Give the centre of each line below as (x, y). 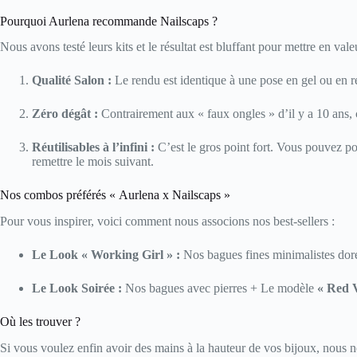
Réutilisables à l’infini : (93, 147)
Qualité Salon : (72, 80)
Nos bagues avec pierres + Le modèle (220, 288)
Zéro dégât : (65, 114)
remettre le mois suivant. (93, 162)
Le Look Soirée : (77, 288)
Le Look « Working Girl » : (106, 255)
